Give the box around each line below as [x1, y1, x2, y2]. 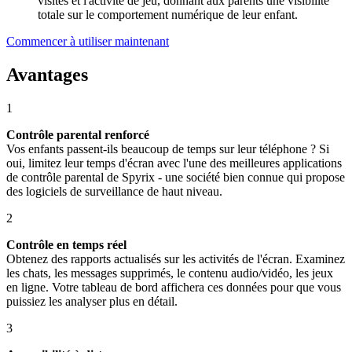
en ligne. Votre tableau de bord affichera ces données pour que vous [6, 280, 341, 294]
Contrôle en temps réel [6, 237, 126, 251]
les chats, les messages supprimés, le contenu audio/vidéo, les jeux [6, 266, 333, 280]
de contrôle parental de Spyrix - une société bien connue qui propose [6, 170, 345, 184]
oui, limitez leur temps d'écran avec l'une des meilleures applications [6, 156, 342, 170]
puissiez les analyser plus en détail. [6, 294, 178, 308]
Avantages [6, 64, 88, 85]
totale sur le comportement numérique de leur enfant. [38, 7, 298, 21]
